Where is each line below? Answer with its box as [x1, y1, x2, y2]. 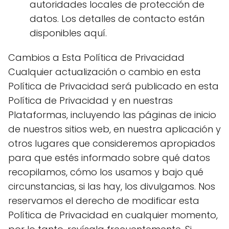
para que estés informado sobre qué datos [8, 151, 210, 164]
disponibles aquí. [30, 27, 107, 39]
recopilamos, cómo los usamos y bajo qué [8, 166, 203, 178]
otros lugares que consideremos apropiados [8, 137, 215, 150]
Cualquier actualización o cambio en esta [8, 65, 201, 78]
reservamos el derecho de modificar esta [8, 194, 199, 207]
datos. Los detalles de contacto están [30, 12, 204, 25]
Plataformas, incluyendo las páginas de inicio [8, 108, 216, 121]
